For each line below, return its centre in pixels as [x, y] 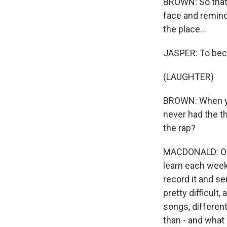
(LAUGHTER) [188, 77]
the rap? [179, 128]
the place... [185, 29]
